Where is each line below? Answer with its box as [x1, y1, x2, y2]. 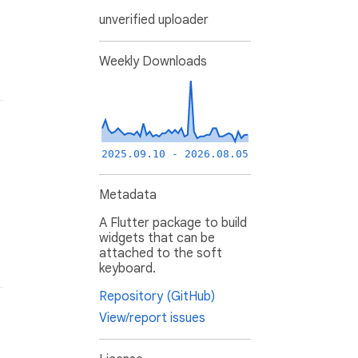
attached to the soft [99, 245, 222, 262]
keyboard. [99, 261, 156, 277]
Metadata [99, 187, 157, 204]
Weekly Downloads [99, 54, 207, 70]
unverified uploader [99, 12, 209, 29]
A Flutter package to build [99, 215, 247, 232]
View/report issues [99, 310, 205, 327]
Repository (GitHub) [99, 288, 215, 305]
